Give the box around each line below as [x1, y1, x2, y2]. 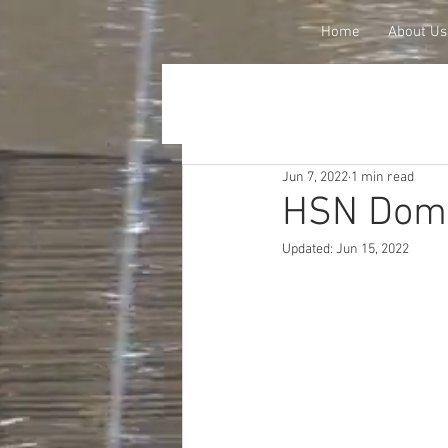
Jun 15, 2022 [336, 241, 409, 258]
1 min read [351, 168, 414, 186]
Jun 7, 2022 [282, 168, 348, 186]
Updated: [282, 241, 336, 258]
